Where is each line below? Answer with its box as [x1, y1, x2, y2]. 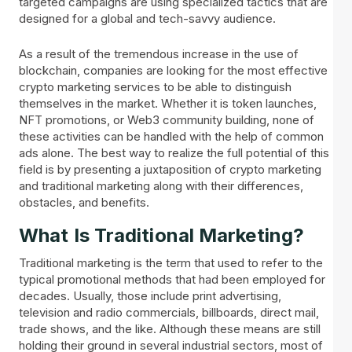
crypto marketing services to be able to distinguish [19, 79, 291, 95]
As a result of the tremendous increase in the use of [19, 46, 299, 62]
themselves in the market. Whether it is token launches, [19, 96, 317, 112]
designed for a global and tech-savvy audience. [19, 11, 276, 26]
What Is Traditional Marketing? [19, 223, 304, 247]
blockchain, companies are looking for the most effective [19, 63, 328, 79]
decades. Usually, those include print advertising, [19, 288, 281, 303]
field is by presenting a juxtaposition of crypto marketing [19, 162, 321, 178]
